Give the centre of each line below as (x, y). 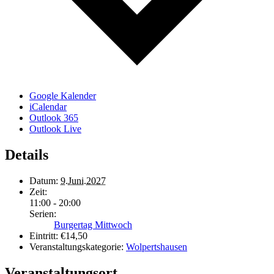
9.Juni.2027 (83, 180)
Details (27, 154)
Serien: (43, 213)
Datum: (44, 180)
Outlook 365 (54, 117)
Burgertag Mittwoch (93, 224)
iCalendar (48, 106)
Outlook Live (55, 128)
